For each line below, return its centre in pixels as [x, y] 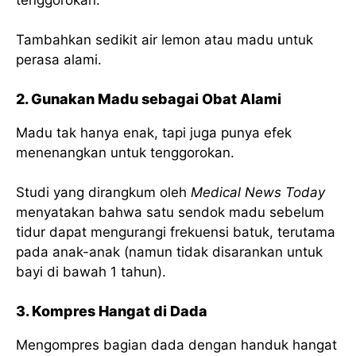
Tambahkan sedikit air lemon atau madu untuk [164, 40]
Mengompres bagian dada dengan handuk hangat [176, 344]
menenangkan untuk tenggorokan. [125, 152]
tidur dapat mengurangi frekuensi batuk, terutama [176, 232]
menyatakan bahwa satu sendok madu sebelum [170, 213]
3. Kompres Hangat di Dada [112, 311]
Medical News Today [258, 193]
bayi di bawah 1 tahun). [91, 272]
